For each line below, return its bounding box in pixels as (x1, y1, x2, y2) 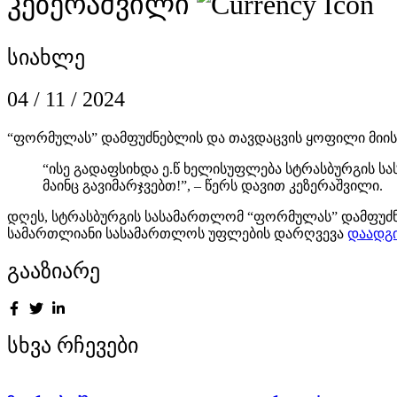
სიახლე (7, 45, 85, 69)
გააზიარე (7, 260, 100, 284)
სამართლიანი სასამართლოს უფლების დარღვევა (7, 225, 347, 241)
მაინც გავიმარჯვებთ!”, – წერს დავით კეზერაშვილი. (43, 177, 383, 193)
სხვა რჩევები (7, 334, 138, 358)
